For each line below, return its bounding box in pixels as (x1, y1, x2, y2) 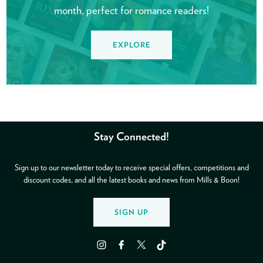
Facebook (110, 245, 142, 255)
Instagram (90, 245, 123, 255)
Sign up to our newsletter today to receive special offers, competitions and (14, 161, 249, 172)
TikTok (151, 245, 173, 255)
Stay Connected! (94, 130, 169, 143)
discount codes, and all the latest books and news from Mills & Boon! (23, 174, 240, 184)
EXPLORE (112, 41, 151, 50)
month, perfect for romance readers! (54, 3, 209, 16)
